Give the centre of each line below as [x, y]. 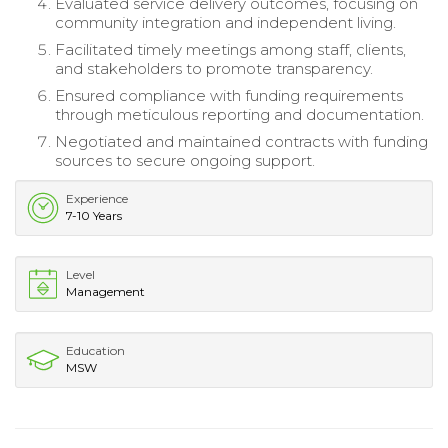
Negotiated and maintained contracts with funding [241, 141]
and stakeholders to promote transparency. [214, 68]
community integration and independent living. [225, 22]
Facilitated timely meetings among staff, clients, [230, 49]
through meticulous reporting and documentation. [239, 114]
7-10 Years [94, 215]
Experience [97, 198]
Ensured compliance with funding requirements [229, 95]
